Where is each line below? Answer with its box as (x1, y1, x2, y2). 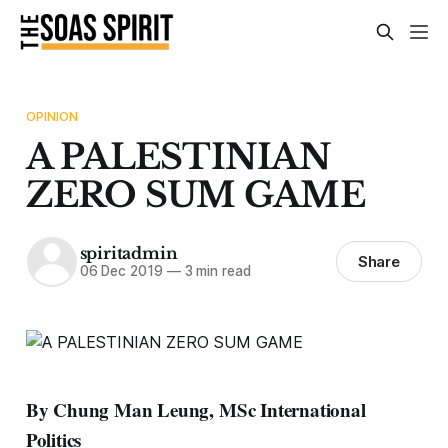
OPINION (25, 107, 79, 124)
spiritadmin (79, 243, 178, 264)
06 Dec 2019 (79, 263, 163, 280)
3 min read (180, 263, 251, 280)
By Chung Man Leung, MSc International (25, 395, 366, 423)
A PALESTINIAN (25, 134, 331, 178)
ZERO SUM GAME (25, 172, 365, 216)
